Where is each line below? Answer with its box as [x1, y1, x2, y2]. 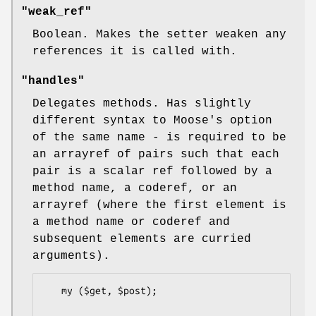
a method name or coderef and [32, 215, 230, 229]
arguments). [32, 249, 110, 262]
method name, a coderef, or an [32, 181, 237, 195]
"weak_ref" [21, 5, 92, 18]
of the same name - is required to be [32, 130, 286, 144]
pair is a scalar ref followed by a [32, 164, 272, 178]
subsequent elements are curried [32, 232, 251, 245]
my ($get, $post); [44, 284, 61, 296]
